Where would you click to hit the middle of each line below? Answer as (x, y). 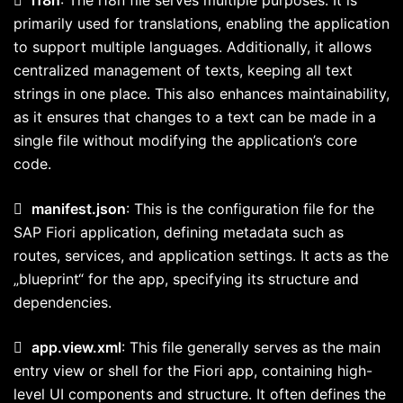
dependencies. (63, 302)
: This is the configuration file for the (250, 208)
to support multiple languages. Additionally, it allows (193, 46)
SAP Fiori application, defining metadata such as (179, 232)
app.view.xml (76, 347)
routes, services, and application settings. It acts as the (201, 255)
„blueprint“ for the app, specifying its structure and (186, 278)
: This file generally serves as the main (251, 347)
